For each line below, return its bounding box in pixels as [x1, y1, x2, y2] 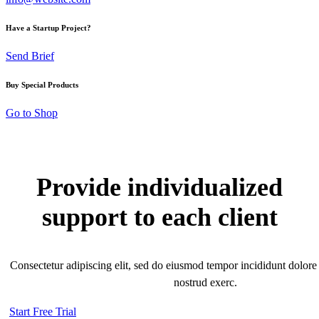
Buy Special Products [6, 80, 78, 89]
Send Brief [6, 49, 54, 62]
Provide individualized [36, 172, 283, 202]
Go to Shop [6, 106, 58, 119]
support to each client [41, 202, 278, 231]
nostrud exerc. [173, 276, 237, 289]
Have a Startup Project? [6, 23, 91, 32]
